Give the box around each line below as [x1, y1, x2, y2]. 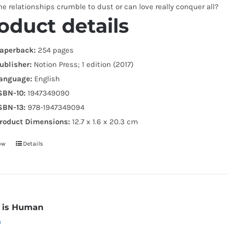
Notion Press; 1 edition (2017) [32, 59, 134, 69]
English [32, 74, 60, 83]
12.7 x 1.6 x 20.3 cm [72, 117, 139, 126]
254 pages [36, 45, 74, 55]
